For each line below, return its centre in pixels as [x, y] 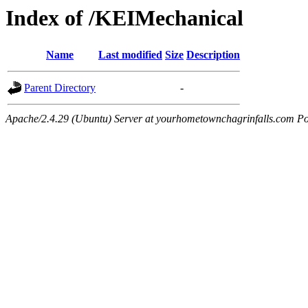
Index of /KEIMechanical [124, 18]
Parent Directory [60, 88]
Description [213, 55]
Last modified [130, 55]
